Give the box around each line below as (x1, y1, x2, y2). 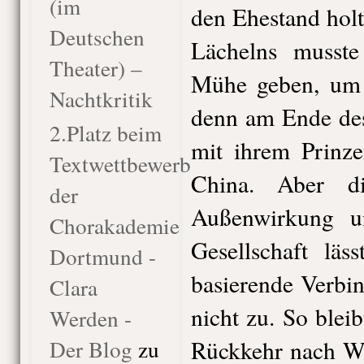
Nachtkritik (49, 84, 153, 114)
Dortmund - (49, 241, 156, 271)
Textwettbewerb (49, 149, 191, 179)
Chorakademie (49, 210, 180, 240)
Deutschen (49, 22, 145, 52)
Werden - (49, 303, 132, 333)
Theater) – (49, 53, 142, 83)
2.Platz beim (49, 118, 162, 148)
